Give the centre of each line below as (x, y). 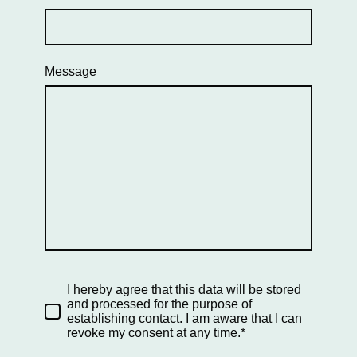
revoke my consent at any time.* (156, 333)
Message (71, 72)
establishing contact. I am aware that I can (184, 319)
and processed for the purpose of (159, 304)
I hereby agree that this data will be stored (184, 290)
